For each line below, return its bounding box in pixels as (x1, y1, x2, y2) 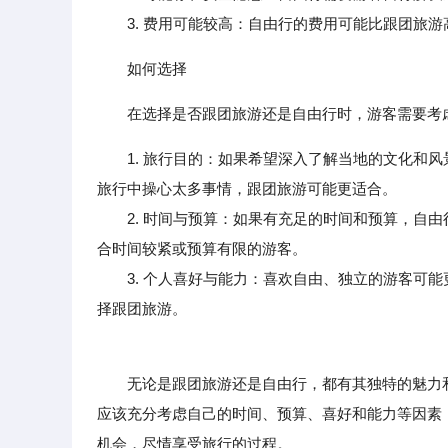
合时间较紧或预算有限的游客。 (97, 240, 307, 257)
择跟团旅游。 (97, 300, 187, 317)
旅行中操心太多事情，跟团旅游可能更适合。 (97, 180, 397, 197)
